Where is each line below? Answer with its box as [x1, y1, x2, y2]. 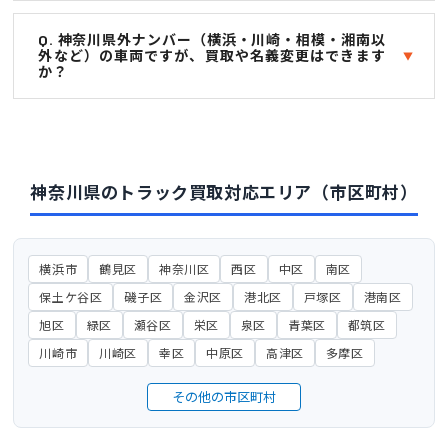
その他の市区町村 [172, 388, 276, 405]
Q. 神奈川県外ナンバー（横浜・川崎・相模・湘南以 [38, 30, 386, 48]
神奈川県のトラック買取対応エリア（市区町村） [30, 181, 418, 202]
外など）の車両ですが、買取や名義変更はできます [38, 46, 386, 64]
